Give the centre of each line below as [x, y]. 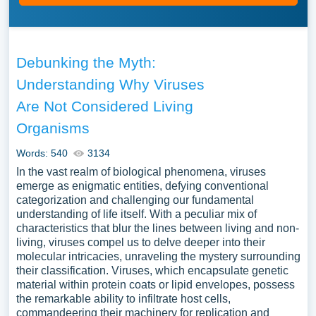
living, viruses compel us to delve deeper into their [140, 242]
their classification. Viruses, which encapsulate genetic [152, 271]
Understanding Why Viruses [110, 84]
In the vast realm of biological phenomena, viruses [141, 172]
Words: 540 [42, 153]
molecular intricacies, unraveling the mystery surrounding [158, 256]
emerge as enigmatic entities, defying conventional [142, 186]
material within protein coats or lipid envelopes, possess [155, 285]
